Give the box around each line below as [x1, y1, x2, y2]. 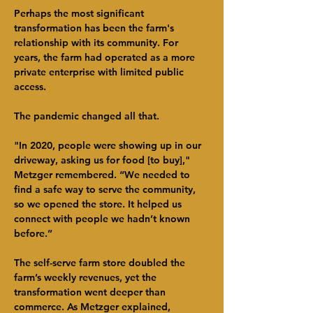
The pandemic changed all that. [14, 110, 159, 122]
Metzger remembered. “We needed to [14, 168, 193, 181]
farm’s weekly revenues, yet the [14, 271, 159, 284]
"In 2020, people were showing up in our [14, 139, 204, 152]
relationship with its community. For [14, 36, 181, 49]
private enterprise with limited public [14, 66, 187, 78]
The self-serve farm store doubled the [14, 256, 188, 269]
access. [14, 80, 46, 93]
